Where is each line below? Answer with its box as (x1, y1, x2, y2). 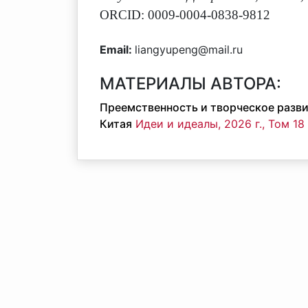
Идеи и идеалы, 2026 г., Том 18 (135, 117, 305, 131)
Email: (100, 43, 135, 56)
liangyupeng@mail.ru (135, 43, 243, 56)
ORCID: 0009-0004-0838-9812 (100, 8, 270, 22)
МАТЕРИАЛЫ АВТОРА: (100, 74, 281, 93)
